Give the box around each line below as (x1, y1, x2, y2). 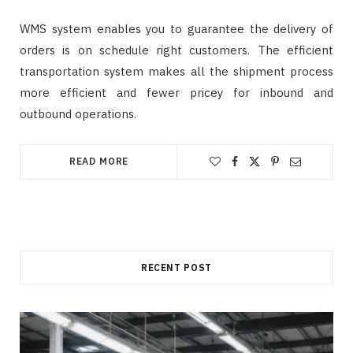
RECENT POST (140, 262, 213, 274)
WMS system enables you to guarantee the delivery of (20, 21, 333, 37)
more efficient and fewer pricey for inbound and (20, 85, 333, 101)
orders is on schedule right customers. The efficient (20, 43, 333, 58)
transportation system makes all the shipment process (20, 64, 333, 80)
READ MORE (69, 155, 129, 168)
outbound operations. (20, 106, 136, 122)
